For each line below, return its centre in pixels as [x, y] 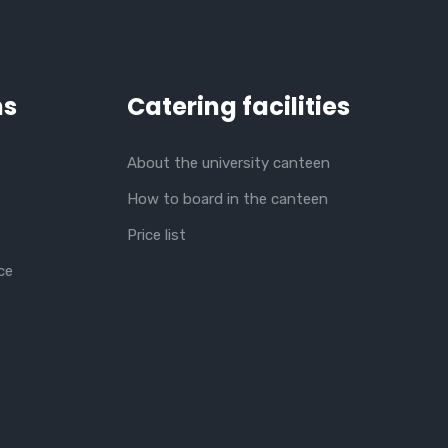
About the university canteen [228, 163]
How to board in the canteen [227, 199]
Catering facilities [238, 107]
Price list [156, 235]
